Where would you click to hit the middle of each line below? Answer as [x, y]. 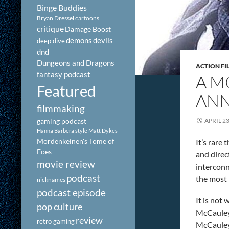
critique [50, 29]
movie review [66, 164]
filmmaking [61, 109]
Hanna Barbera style [62, 131]
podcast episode [71, 192]
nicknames [51, 180]
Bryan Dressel [55, 18]
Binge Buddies [62, 8]
